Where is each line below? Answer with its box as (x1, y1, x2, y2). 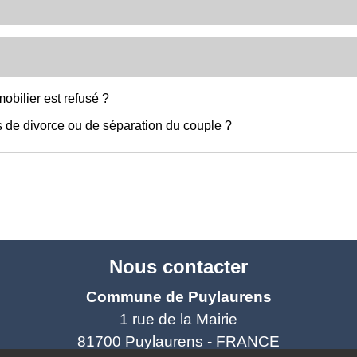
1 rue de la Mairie (120, 310, 237, 328)
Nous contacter (109, 255, 248, 277)
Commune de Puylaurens (85, 288, 272, 305)
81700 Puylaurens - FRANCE (77, 332, 280, 350)
